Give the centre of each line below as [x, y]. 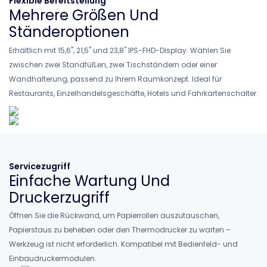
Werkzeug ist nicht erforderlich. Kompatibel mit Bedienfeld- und [123, 244]
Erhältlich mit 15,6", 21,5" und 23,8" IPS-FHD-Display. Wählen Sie [120, 50]
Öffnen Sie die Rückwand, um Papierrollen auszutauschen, [114, 216]
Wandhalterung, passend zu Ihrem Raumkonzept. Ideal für [115, 79]
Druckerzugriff [59, 197]
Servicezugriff [40, 166]
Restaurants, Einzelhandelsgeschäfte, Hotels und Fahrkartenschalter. [133, 93]
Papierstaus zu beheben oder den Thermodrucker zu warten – [120, 230]
